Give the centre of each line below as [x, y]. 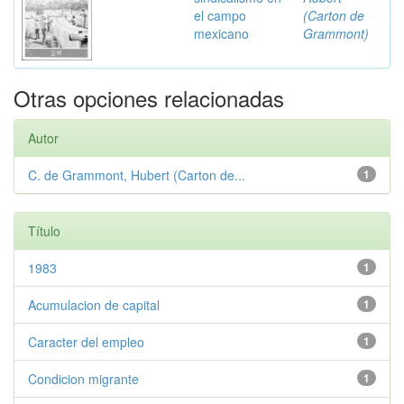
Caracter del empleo [86, 342]
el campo [220, 15]
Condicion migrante [83, 379]
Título [44, 231]
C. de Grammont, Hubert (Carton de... [137, 175]
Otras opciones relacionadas [149, 98]
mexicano [221, 33]
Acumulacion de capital [94, 305]
